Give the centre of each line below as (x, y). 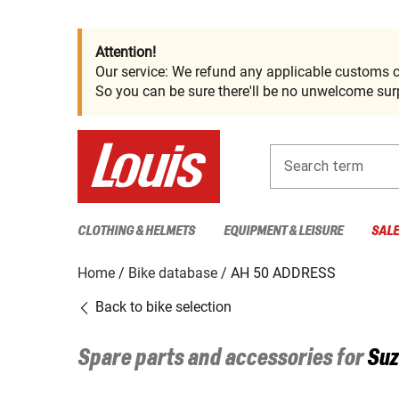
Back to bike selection (162, 306)
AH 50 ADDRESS (283, 273)
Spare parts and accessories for (222, 358)
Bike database (173, 273)
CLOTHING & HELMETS (136, 231)
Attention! (126, 52)
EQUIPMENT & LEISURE (283, 231)
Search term (324, 166)
